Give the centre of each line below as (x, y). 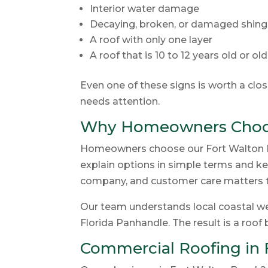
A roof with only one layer (151, 39)
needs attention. (120, 101)
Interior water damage (145, 8)
